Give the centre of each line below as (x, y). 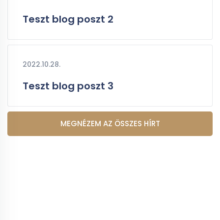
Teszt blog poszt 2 (68, 19)
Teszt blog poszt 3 (68, 86)
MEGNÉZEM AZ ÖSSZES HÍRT (110, 123)
